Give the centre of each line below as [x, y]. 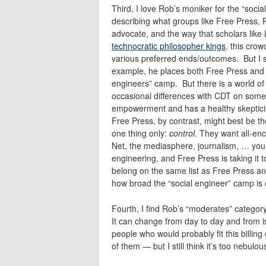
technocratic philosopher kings [169, 45]
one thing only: [140, 133]
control [182, 133]
